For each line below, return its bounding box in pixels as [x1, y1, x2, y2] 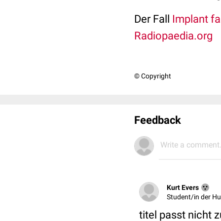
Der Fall [134, 13, 172, 25]
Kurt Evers [167, 183, 199, 191]
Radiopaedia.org [134, 30, 213, 42]
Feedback [134, 114, 181, 126]
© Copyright [134, 72, 171, 80]
